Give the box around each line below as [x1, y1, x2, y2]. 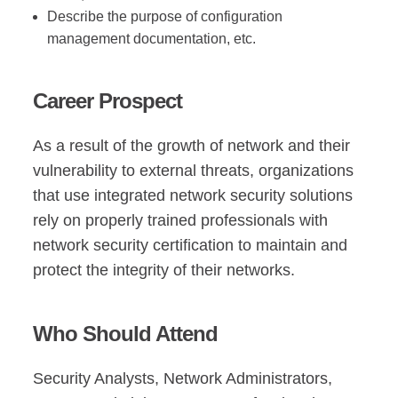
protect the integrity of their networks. [33, 261, 296, 279]
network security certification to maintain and [33, 236, 348, 254]
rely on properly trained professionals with [33, 211, 329, 229]
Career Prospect [33, 89, 183, 113]
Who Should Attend [33, 322, 219, 346]
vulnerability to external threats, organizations [33, 162, 354, 179]
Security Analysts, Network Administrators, [33, 370, 333, 387]
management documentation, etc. [47, 31, 257, 46]
